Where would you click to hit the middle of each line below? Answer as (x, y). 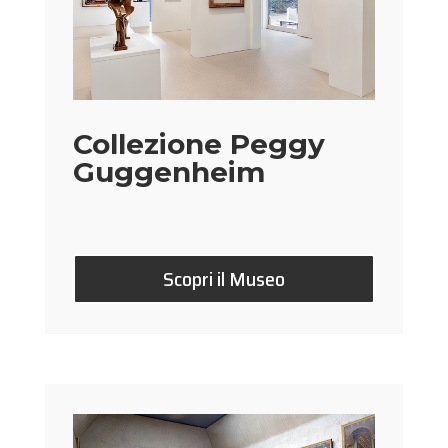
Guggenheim (169, 172)
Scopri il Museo (223, 279)
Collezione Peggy (199, 144)
